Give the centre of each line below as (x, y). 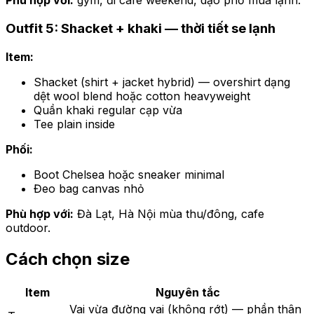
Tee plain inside (74, 124)
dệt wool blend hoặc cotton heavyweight (142, 96)
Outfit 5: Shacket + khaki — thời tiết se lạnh (141, 29)
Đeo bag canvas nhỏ (89, 188)
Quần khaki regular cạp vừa (108, 110)
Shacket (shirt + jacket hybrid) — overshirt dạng (162, 82)
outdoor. (28, 227)
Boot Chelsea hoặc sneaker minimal (129, 174)
